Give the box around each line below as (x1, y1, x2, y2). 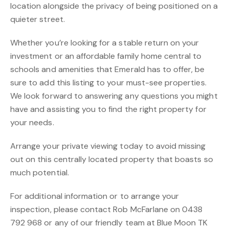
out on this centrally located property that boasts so (10, 154, 213, 165)
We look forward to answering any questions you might (10, 90, 218, 101)
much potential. (10, 167, 69, 178)
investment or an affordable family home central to (10, 51, 202, 61)
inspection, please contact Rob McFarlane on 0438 (10, 204, 203, 215)
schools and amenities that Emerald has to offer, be (10, 64, 205, 75)
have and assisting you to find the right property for (10, 104, 207, 114)
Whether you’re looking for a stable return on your (10, 37, 199, 48)
